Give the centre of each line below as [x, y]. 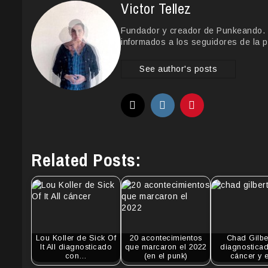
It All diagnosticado [76, 247]
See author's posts [178, 68]
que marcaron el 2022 [166, 247]
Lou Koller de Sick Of [76, 238]
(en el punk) [166, 256]
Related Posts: [86, 159]
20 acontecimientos [166, 238]
